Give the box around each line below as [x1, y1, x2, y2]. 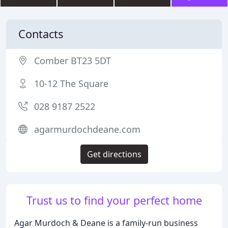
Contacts [18, 26, 63, 41]
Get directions [87, 149, 141, 160]
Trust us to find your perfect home [26, 193, 202, 208]
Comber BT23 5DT [34, 54, 111, 67]
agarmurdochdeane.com [34, 123, 140, 135]
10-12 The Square [34, 77, 108, 90]
